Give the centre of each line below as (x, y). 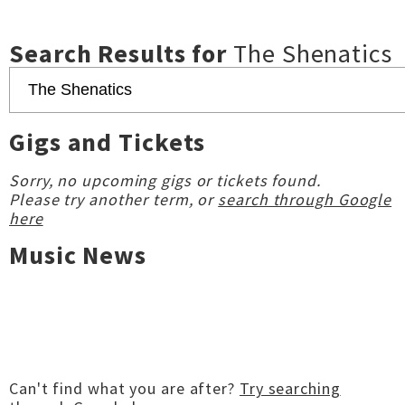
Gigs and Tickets (108, 142)
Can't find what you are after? (124, 388)
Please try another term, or (114, 199)
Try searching (290, 388)
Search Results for (122, 53)
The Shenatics (313, 53)
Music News (78, 255)
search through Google (305, 199)
